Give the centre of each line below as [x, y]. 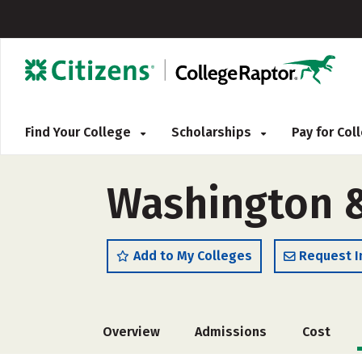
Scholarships [213, 132]
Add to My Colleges [193, 256]
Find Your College [80, 132]
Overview [131, 332]
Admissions [231, 332]
